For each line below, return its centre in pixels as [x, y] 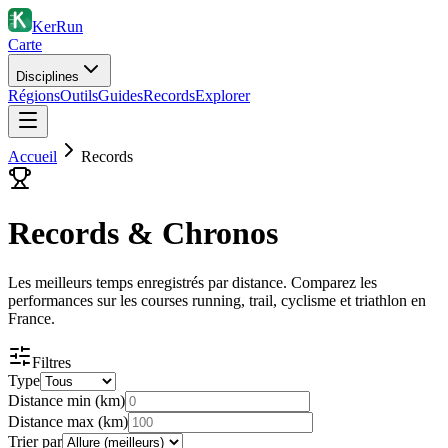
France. [31, 318]
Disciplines [47, 76]
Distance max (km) [68, 421]
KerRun [57, 26]
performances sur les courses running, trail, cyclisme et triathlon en [217, 300]
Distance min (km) [66, 400]
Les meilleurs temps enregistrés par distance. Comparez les [192, 282]
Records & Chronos [143, 233]
